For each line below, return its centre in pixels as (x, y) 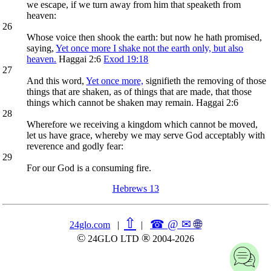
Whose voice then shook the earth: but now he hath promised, (145, 37)
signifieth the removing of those (205, 80)
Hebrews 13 (135, 188)
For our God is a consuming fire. (89, 168)
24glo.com (90, 224)
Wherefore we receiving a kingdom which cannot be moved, (142, 124)
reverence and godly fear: (75, 146)
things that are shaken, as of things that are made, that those (139, 91)
